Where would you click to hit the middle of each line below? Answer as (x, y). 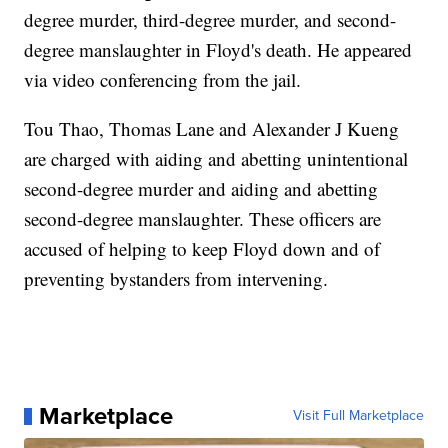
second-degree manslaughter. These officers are (203, 219)
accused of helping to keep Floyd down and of (202, 249)
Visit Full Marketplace (358, 416)
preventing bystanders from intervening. (176, 279)
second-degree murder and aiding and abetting (201, 189)
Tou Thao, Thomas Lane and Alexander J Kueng (212, 129)
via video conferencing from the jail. (163, 80)
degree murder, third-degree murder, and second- (210, 20)
